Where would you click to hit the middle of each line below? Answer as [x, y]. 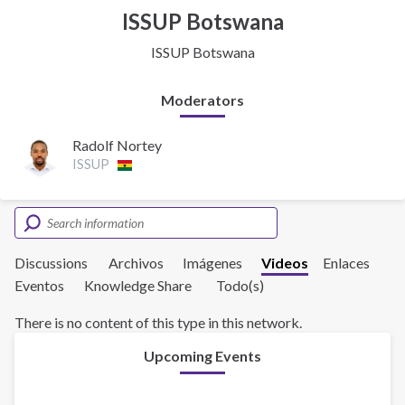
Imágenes [212, 263]
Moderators [202, 100]
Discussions [51, 263]
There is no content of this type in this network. [158, 323]
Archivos [136, 263]
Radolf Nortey [117, 146]
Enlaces [346, 263]
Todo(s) [240, 286]
